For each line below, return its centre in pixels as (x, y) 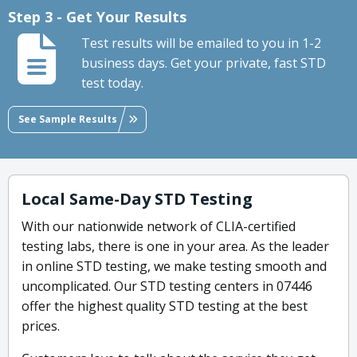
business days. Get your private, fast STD (204, 63)
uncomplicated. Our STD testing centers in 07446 (167, 286)
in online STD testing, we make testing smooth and (174, 267)
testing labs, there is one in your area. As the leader (175, 247)
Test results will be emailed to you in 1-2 (201, 43)
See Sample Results (68, 119)
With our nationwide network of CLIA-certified (159, 227)
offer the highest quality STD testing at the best (165, 306)
